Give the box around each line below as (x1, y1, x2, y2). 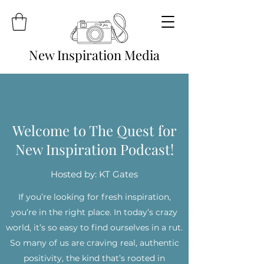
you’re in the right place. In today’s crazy (11, 206, 177, 217)
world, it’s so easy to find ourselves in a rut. (6, 222, 183, 233)
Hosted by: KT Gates (51, 168, 138, 180)
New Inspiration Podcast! (15, 139, 174, 159)
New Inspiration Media (28, 45, 160, 64)
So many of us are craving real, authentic (9, 237, 179, 248)
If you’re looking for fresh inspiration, (18, 191, 171, 202)
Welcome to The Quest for (12, 120, 177, 140)
